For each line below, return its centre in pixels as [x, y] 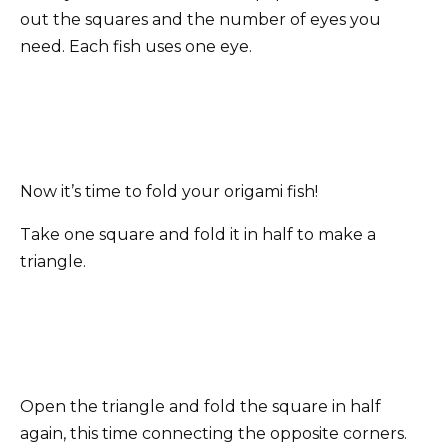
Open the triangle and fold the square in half [200, 407]
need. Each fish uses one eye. [136, 47]
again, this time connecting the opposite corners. [213, 434]
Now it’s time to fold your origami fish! [169, 192]
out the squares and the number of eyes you [200, 20]
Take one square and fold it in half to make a [198, 235]
